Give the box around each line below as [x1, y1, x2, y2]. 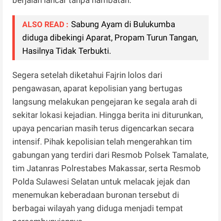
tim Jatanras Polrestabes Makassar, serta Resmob [12, 163, 201, 173]
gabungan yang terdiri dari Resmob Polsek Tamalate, [12, 149, 209, 160]
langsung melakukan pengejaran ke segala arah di [12, 96, 197, 107]
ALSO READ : [22, 19, 69, 29]
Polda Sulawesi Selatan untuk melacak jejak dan [12, 176, 190, 186]
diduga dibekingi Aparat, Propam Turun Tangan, [22, 32, 198, 42]
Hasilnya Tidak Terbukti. [22, 45, 111, 56]
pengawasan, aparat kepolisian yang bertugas [12, 83, 183, 93]
